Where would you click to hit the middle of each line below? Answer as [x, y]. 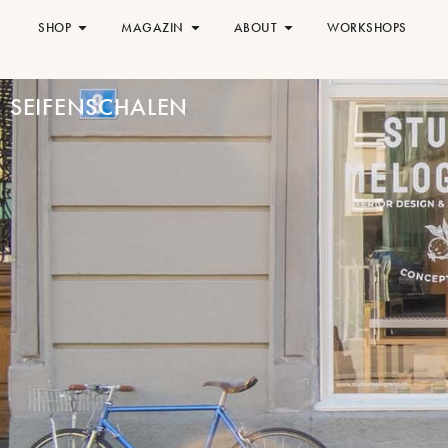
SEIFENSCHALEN [99, 107]
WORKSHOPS [367, 28]
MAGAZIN [152, 28]
